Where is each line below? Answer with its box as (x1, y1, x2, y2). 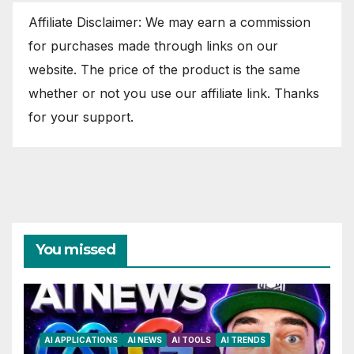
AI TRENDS (220, 335, 265, 345)
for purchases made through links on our (28, 37, 278, 54)
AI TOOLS (171, 335, 211, 345)
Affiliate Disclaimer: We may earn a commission (28, 13, 311, 30)
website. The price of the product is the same (28, 61, 300, 77)
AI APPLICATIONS (44, 335, 118, 345)
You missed (36, 240, 115, 258)
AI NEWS (127, 335, 162, 345)
